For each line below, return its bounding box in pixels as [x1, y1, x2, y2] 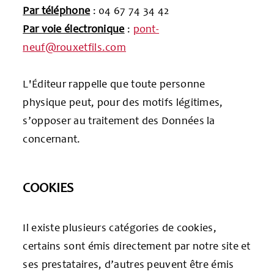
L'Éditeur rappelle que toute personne [23, 76, 206, 91]
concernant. [23, 131, 81, 146]
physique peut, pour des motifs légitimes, [23, 95, 223, 109]
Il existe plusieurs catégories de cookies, [23, 220, 217, 234]
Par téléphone [23, 3, 91, 17]
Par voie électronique [23, 21, 125, 35]
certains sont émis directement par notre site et [23, 239, 251, 253]
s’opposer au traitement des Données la [23, 113, 215, 127]
